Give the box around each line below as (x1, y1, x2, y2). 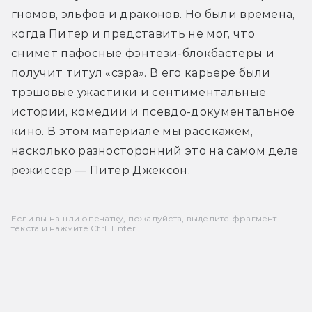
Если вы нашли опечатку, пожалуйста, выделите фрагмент (11, 212, 277, 224)
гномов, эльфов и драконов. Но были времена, (11, 7, 295, 21)
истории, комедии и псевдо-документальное (11, 104, 295, 118)
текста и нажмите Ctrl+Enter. (11, 222, 139, 233)
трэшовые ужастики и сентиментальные (11, 85, 267, 99)
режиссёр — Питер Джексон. (11, 163, 191, 177)
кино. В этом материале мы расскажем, (11, 124, 253, 138)
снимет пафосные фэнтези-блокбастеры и (11, 46, 274, 60)
